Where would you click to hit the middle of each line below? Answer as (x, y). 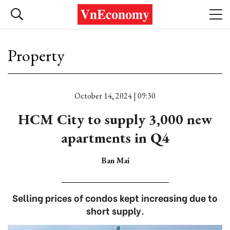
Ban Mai (115, 160)
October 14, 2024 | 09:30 (115, 96)
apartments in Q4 (115, 138)
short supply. (115, 210)
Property (36, 55)
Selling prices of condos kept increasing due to (115, 197)
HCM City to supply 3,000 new (115, 119)
